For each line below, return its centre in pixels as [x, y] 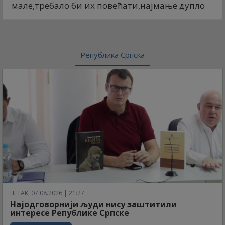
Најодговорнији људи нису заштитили [93, 205]
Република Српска [113, 55]
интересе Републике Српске [70, 213]
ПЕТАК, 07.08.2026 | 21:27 [47, 193]
